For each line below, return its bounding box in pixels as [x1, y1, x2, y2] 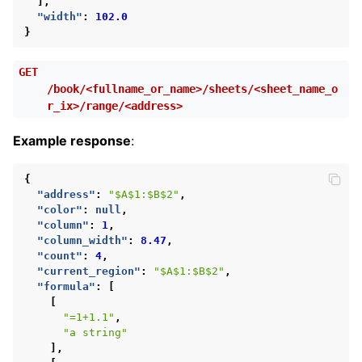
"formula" [37, 280, 95, 293]
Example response [13, 132, 131, 149]
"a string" [63, 326, 128, 339]
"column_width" [37, 234, 128, 246]
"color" [37, 203, 82, 216]
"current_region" [37, 264, 141, 277]
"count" [37, 249, 82, 262]
